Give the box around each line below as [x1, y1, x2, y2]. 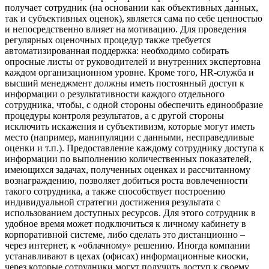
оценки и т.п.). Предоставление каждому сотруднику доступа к [5, 143, 264, 154]
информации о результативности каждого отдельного [5, 89, 225, 100]
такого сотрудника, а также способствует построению [5, 186, 225, 197]
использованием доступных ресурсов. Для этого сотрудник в [5, 208, 256, 219]
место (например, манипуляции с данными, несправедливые [5, 132, 254, 143]
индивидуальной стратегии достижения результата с [5, 197, 220, 208]
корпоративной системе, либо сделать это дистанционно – [5, 229, 245, 240]
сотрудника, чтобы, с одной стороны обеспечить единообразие [5, 100, 263, 110]
